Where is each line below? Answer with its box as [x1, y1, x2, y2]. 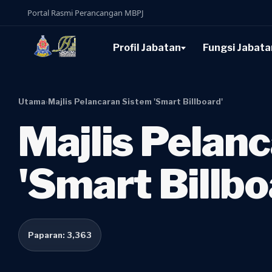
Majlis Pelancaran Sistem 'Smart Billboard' [48, 97, 223, 106]
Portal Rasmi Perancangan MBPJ [27, 7, 144, 18]
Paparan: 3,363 [28, 230, 92, 240]
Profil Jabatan [112, 42, 181, 53]
